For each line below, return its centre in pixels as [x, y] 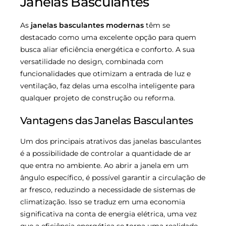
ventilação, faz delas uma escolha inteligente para [107, 86]
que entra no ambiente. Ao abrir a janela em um [104, 165]
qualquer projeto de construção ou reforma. [98, 98]
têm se [157, 25]
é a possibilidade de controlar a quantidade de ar [106, 153]
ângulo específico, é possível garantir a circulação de [113, 177]
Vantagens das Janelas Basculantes [107, 120]
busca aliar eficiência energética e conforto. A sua [107, 49]
